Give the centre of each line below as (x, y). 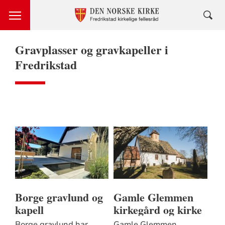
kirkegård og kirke (157, 210)
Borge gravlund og (59, 197)
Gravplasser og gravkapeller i (91, 49)
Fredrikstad (46, 65)
